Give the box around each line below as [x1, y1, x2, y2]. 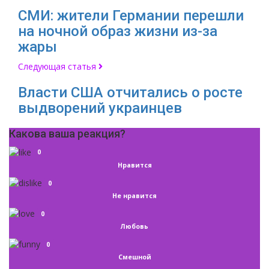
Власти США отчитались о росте [18, 84, 243, 101]
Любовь [121, 222, 148, 231]
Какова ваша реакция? [9, 127, 125, 141]
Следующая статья [18, 61, 96, 73]
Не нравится [112, 191, 157, 200]
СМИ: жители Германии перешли [18, 7, 244, 25]
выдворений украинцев [18, 100, 182, 117]
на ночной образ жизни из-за [18, 23, 217, 40]
